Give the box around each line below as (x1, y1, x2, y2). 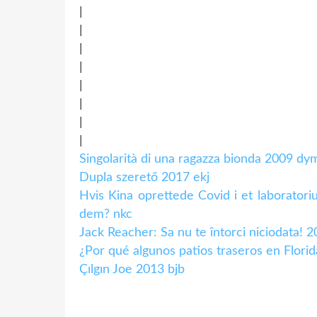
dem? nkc (79, 207, 132, 221)
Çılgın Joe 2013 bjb (79, 263, 185, 276)
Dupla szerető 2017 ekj (79, 171, 209, 184)
